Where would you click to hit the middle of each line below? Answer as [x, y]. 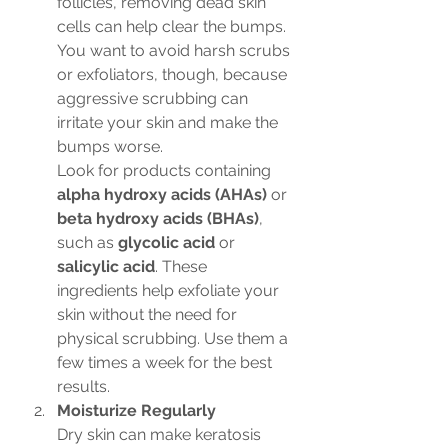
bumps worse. [110, 146]
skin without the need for [149, 314]
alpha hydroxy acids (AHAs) [162, 194]
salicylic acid [106, 266]
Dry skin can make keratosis [161, 434]
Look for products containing [166, 170]
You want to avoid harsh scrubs [175, 50]
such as [87, 242]
